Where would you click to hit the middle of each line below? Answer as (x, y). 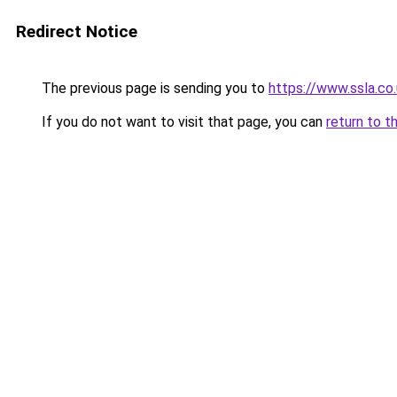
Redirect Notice (77, 31)
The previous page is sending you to (153, 88)
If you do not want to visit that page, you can (182, 122)
